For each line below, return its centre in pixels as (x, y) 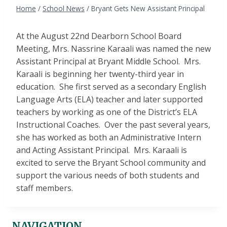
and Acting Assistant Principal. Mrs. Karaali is (102, 150)
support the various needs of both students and (108, 176)
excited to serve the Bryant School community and (111, 163)
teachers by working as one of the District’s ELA (107, 112)
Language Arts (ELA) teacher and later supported (109, 100)
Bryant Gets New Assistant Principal (148, 9)
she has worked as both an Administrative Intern (109, 138)
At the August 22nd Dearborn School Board (99, 36)
